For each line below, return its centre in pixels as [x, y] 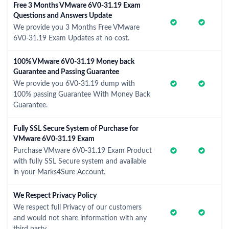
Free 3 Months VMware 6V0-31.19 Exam [77, 6]
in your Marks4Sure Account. [59, 172]
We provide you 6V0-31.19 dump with [74, 84]
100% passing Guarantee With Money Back [82, 95]
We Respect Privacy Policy [55, 196]
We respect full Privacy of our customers [77, 208]
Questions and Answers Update [63, 16]
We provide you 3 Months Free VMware [76, 28]
